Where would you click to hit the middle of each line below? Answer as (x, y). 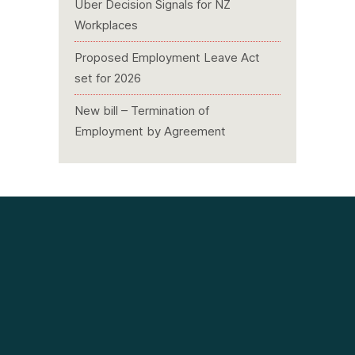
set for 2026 (108, 78)
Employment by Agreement (150, 131)
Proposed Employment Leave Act (167, 57)
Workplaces (106, 25)
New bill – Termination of (142, 111)
